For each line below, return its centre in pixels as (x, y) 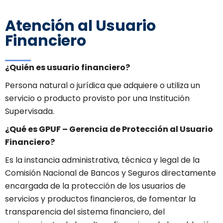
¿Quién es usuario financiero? (67, 68)
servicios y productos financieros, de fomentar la (100, 199)
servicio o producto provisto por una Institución (97, 99)
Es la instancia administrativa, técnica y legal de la (102, 160)
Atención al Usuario (80, 26)
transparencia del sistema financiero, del (85, 212)
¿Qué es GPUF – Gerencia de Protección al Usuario (109, 129)
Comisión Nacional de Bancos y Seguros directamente (111, 173)
